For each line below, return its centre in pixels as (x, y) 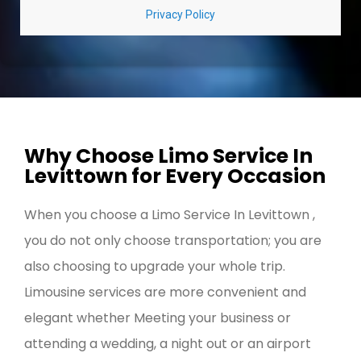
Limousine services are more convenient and (165, 293)
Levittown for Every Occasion (175, 176)
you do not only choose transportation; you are (173, 241)
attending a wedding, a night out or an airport (168, 344)
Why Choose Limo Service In (168, 156)
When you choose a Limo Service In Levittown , (170, 215)
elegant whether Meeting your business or (158, 318)
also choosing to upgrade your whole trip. (155, 267)
